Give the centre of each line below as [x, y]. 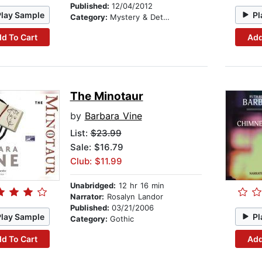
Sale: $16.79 [96, 147]
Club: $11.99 [96, 161]
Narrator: [87, 197]
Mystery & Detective [136, 17]
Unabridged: [93, 186]
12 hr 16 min [140, 186]
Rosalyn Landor [133, 197]
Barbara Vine [113, 116]
